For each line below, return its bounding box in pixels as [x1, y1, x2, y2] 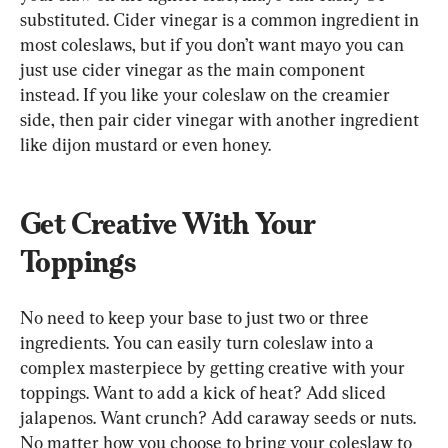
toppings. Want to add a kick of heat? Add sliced [20, 382, 390, 404]
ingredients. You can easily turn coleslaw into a [20, 332, 378, 354]
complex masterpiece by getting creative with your [20, 357, 409, 379]
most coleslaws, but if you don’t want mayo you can [20, 34, 408, 56]
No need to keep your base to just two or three [20, 307, 373, 329]
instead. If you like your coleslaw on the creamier [20, 84, 394, 106]
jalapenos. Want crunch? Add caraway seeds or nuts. [20, 407, 420, 429]
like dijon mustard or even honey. [20, 134, 271, 156]
